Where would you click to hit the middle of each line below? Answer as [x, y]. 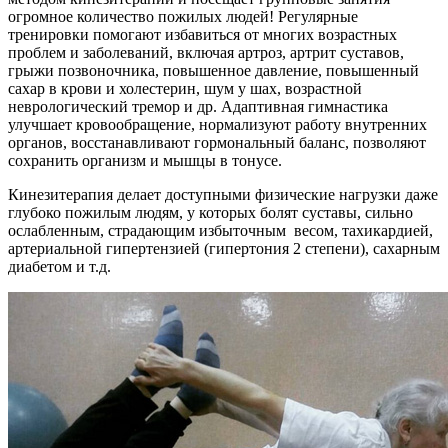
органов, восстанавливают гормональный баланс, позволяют [217, 142]
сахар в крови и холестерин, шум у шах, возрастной [185, 88]
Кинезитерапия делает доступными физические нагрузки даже [223, 194]
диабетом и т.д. [59, 266]
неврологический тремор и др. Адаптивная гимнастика [198, 106]
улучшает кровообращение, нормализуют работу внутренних [217, 124]
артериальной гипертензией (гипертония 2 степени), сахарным [224, 248]
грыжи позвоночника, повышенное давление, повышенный [213, 70]
